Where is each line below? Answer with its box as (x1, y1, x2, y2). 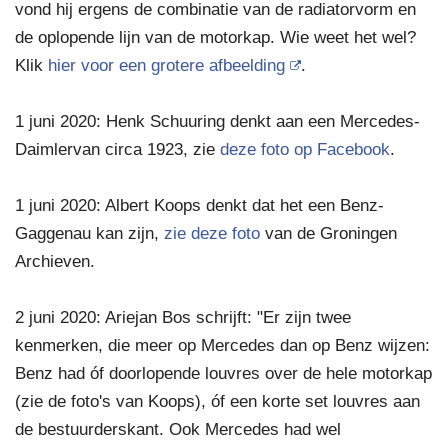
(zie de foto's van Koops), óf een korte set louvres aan (15, 391, 420, 411)
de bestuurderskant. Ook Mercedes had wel (15, 419, 341, 439)
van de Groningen (260, 223, 397, 243)
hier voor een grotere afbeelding (48, 55, 285, 75)
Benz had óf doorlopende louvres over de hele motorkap (15, 363, 432, 383)
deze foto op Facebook (220, 139, 390, 159)
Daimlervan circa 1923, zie (15, 139, 220, 159)
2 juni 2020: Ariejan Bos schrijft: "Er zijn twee (15, 307, 351, 327)
